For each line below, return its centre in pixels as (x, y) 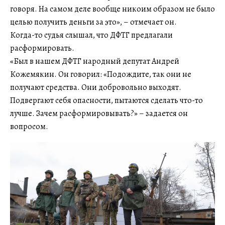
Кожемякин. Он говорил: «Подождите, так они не (101, 75)
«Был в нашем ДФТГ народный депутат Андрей (95, 62)
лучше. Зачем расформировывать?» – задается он (99, 114)
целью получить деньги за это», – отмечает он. (93, 22)
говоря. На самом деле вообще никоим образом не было (113, 9)
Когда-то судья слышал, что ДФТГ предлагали (91, 35)
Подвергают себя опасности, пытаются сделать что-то (106, 101)
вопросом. (29, 127)
